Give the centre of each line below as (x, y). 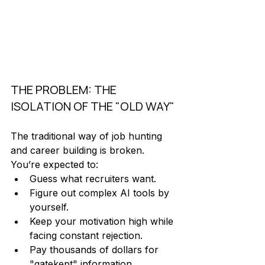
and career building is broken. (79, 151)
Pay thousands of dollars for (96, 250)
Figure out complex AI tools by (101, 193)
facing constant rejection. (88, 236)
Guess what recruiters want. (93, 179)
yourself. (49, 207)
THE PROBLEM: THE (65, 90)
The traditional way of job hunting (88, 136)
